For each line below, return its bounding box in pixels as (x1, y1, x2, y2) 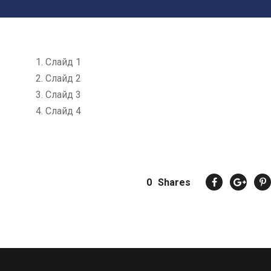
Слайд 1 (45, 56, 81, 68)
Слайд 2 (45, 73, 81, 84)
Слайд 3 (45, 89, 81, 100)
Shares (158, 177, 191, 188)
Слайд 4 (45, 105, 81, 117)
